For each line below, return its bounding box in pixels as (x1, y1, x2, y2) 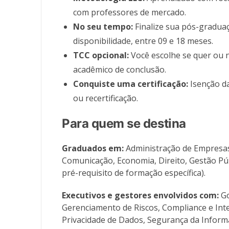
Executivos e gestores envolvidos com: (62, 190, 219, 201)
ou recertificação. (73, 93, 139, 104)
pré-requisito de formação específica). (62, 167, 206, 179)
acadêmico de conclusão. (73, 64, 167, 76)
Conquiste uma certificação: (73, 78, 189, 90)
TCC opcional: (73, 50, 129, 61)
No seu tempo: (73, 21, 133, 33)
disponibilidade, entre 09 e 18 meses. (73, 35, 214, 47)
